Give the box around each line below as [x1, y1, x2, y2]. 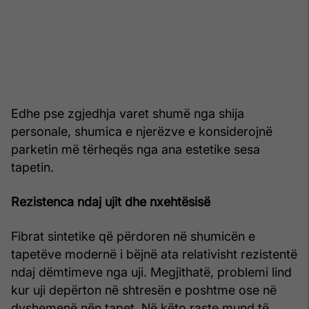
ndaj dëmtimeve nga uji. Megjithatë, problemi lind [11, 265, 292, 280]
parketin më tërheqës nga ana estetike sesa [11, 142, 260, 157]
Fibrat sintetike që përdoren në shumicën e [11, 229, 255, 244]
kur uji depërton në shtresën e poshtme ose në [11, 283, 277, 298]
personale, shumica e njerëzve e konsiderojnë [11, 124, 272, 139]
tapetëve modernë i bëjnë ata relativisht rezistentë [11, 247, 297, 262]
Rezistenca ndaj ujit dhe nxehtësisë [11, 195, 210, 210]
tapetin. [11, 160, 54, 175]
